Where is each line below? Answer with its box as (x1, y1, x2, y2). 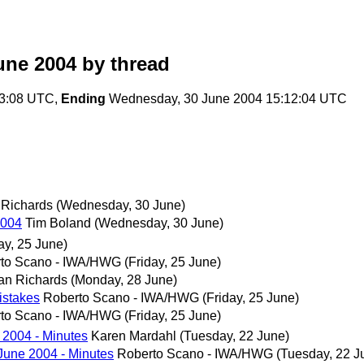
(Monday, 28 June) (71, 272, 177, 287)
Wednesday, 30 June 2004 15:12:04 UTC (106, 92, 347, 106)
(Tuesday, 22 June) (180, 328, 289, 343)
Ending (61, 92, 106, 106)
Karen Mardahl (91, 328, 176, 343)
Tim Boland (25, 216, 91, 231)
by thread (76, 53, 170, 76)
